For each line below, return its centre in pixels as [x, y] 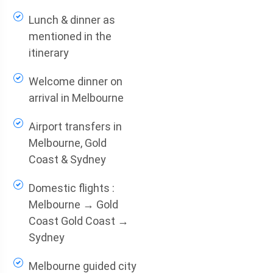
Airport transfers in [75, 126]
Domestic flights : [71, 188]
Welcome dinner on [75, 81]
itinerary [48, 53]
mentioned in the [70, 36]
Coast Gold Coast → [78, 221]
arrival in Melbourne [76, 98]
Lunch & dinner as [72, 20]
